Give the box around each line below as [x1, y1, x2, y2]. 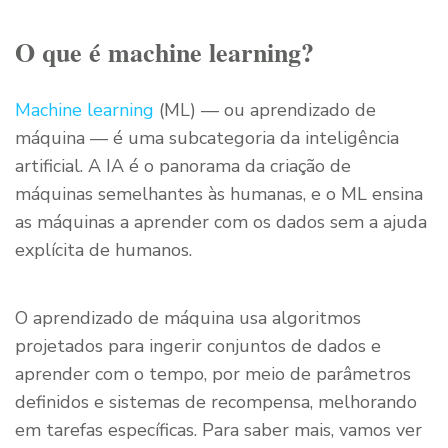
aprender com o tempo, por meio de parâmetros [15, 362, 411, 387]
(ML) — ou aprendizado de [154, 98, 376, 123]
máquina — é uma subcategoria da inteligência [15, 126, 399, 151]
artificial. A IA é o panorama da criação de [15, 154, 351, 179]
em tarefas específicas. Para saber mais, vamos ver [15, 418, 422, 443]
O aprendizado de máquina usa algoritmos [15, 306, 361, 331]
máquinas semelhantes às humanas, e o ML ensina [15, 182, 423, 207]
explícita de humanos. [15, 238, 192, 263]
